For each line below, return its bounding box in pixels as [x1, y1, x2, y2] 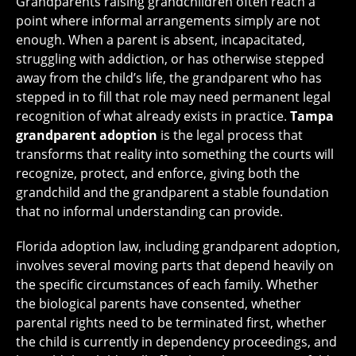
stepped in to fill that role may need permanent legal [16, 87, 331, 106]
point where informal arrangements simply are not [16, 11, 320, 29]
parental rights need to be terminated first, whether [16, 313, 327, 331]
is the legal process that [157, 126, 303, 144]
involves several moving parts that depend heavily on [16, 256, 334, 274]
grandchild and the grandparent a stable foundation [16, 183, 329, 201]
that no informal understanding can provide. [16, 202, 283, 220]
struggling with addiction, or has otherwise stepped [16, 49, 324, 68]
